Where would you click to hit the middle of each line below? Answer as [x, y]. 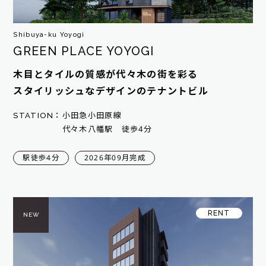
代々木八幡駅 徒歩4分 [107, 129]
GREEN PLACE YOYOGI [84, 51]
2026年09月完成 [115, 158]
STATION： [38, 116]
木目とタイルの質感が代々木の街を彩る [106, 74]
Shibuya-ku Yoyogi [49, 34]
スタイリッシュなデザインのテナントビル [111, 91]
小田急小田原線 [92, 116]
